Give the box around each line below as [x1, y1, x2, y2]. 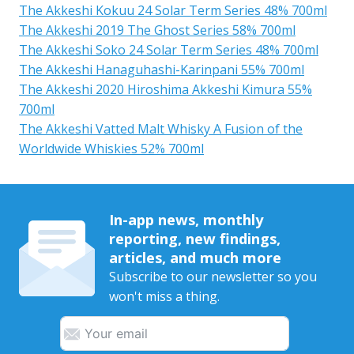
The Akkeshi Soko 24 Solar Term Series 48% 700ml [19, 40, 318, 58]
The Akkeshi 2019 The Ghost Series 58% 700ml [19, 21, 296, 39]
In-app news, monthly [108, 209, 263, 229]
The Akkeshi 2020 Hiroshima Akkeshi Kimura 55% [19, 80, 312, 98]
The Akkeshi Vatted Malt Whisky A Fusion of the [19, 119, 303, 137]
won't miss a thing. [108, 287, 220, 305]
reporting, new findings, [108, 228, 281, 248]
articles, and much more [108, 247, 281, 267]
